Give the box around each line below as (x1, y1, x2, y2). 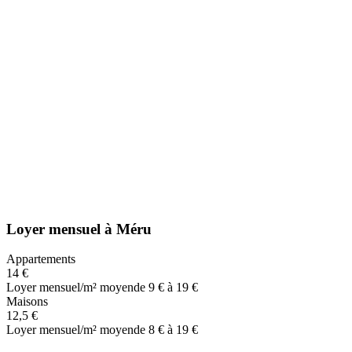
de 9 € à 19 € (134, 280, 198, 295)
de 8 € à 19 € (134, 323, 198, 337)
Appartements (6, 252, 75, 266)
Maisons (6, 295, 48, 309)
